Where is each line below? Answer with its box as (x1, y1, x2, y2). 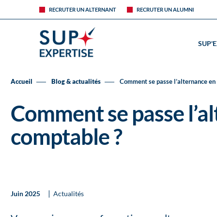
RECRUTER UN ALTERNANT (48, 6, 116, 13)
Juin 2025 (11, 190, 42, 198)
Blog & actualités (51, 77, 101, 85)
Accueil (11, 77, 32, 85)
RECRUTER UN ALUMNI (136, 6, 194, 13)
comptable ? (11, 124, 122, 150)
